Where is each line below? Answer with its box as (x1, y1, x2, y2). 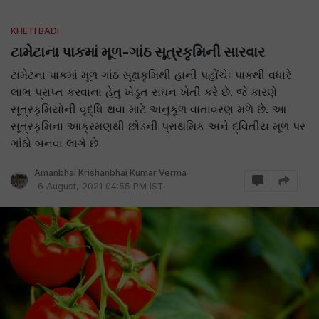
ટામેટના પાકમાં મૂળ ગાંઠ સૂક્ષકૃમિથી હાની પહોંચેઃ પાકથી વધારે (11, 68, 291, 82)
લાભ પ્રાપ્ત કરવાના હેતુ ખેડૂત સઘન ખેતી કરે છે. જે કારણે (11, 85, 277, 99)
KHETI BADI (11, 26, 59, 36)
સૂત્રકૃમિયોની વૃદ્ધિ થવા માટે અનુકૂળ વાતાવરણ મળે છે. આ (11, 102, 286, 116)
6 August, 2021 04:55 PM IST (38, 181, 164, 192)
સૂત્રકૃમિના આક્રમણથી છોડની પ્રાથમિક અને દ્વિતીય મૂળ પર (11, 119, 305, 133)
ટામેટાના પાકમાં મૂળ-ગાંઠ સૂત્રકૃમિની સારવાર (11, 43, 265, 61)
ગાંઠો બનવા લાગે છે (11, 136, 98, 150)
